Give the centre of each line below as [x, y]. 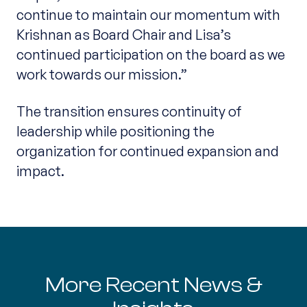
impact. [40, 170]
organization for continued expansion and [147, 150]
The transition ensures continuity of [129, 111]
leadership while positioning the [115, 131]
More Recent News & [153, 284]
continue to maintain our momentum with [148, 15]
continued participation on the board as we [150, 54]
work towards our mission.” [101, 74]
